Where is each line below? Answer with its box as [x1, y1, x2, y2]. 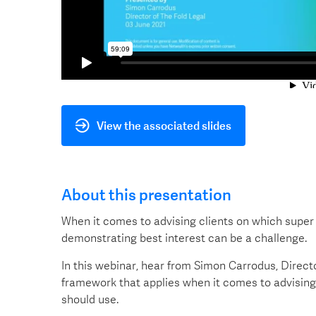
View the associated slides [97, 118, 231, 133]
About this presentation [61, 186, 231, 205]
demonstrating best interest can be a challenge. [61, 231, 307, 245]
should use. [61, 292, 119, 306]
